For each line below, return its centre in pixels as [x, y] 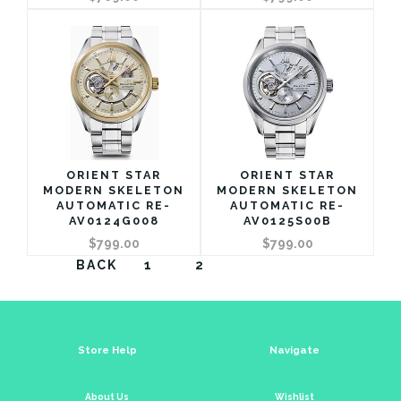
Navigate [294, 350]
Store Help [107, 350]
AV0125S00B [287, 220]
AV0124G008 [114, 220]
